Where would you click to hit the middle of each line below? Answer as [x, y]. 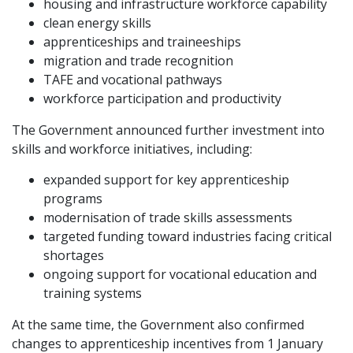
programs [73, 199]
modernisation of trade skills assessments [168, 217]
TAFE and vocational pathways [133, 80]
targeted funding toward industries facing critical [188, 236]
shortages [74, 255]
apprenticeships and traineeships [142, 42]
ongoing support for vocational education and [180, 274]
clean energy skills [97, 23]
